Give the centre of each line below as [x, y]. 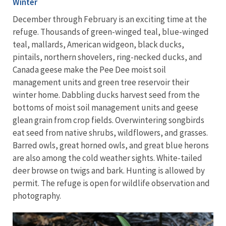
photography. [37, 196]
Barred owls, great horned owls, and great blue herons [111, 146]
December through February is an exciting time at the [110, 19]
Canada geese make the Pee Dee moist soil [89, 70]
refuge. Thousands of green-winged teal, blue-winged [111, 32]
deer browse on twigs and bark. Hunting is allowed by [109, 171]
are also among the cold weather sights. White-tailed [107, 158]
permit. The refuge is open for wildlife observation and [111, 183]
